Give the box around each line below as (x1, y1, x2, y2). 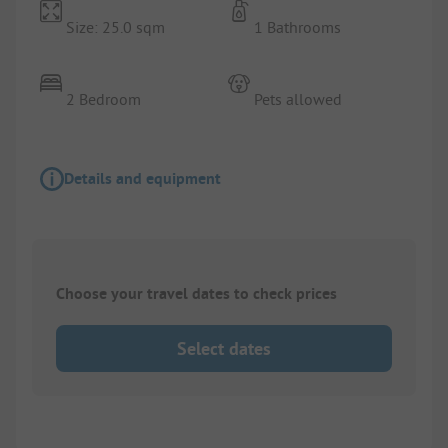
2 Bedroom (66, 88, 142, 109)
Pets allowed (254, 88, 343, 109)
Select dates (177, 337, 271, 361)
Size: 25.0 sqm (66, 16, 166, 37)
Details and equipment (64, 167, 221, 189)
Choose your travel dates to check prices (56, 282, 337, 304)
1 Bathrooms (254, 16, 342, 37)
